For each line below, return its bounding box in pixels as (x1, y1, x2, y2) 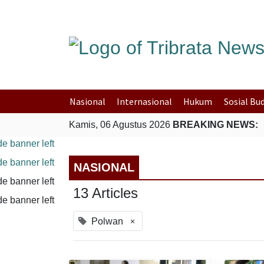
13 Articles (73, 185, 138, 201)
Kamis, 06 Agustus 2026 (69, 120, 173, 130)
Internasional (117, 95, 173, 107)
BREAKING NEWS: (173, 120, 258, 130)
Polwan (91, 216, 123, 226)
